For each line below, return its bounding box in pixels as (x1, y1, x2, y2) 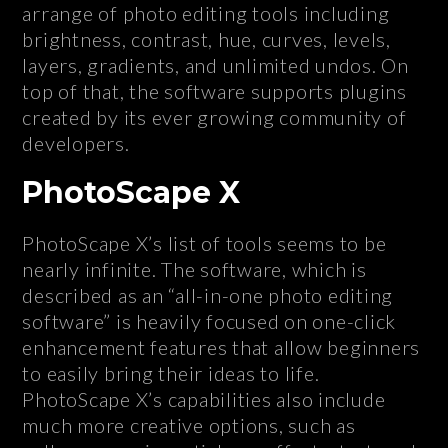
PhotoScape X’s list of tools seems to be (22, 231, 387, 256)
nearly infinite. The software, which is (22, 257, 367, 282)
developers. (22, 131, 130, 156)
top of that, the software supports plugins (22, 79, 407, 104)
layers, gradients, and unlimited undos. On (22, 53, 409, 78)
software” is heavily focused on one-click (22, 309, 397, 334)
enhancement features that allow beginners (22, 335, 421, 360)
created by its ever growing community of (22, 105, 407, 130)
